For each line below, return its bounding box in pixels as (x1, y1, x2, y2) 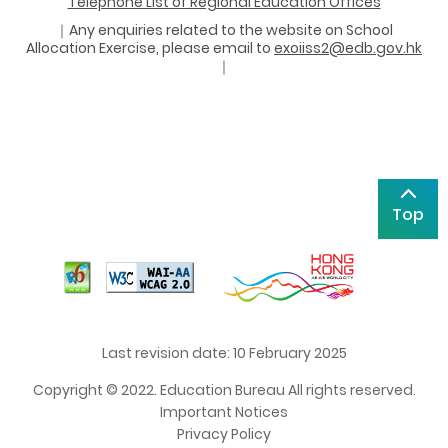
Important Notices (160, 401, 288, 422)
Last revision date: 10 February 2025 (101, 342, 347, 363)
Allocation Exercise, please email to (26, 37, 274, 58)
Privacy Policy (177, 423, 271, 444)
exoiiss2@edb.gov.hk (274, 37, 422, 58)
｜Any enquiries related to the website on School (55, 19, 393, 40)
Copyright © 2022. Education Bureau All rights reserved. (32, 379, 416, 400)
